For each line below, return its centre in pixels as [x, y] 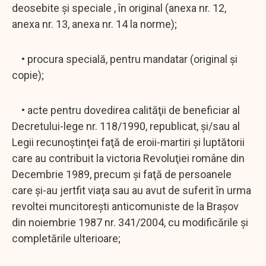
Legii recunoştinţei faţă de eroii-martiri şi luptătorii [128, 142]
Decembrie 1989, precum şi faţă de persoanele [122, 174]
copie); [28, 75]
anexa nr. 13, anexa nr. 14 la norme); [94, 24]
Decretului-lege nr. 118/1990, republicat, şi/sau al [126, 126]
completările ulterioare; [66, 238]
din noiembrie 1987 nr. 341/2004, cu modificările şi [130, 222]
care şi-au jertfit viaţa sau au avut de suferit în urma [132, 190]
